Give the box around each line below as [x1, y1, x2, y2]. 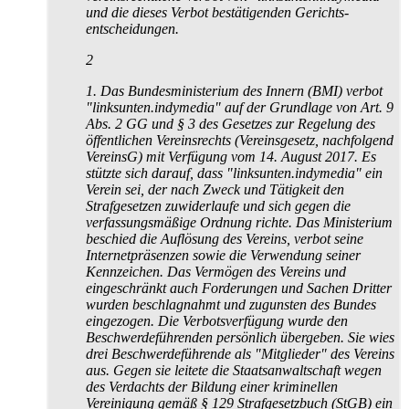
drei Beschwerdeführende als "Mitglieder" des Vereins [86, 346, 394, 362]
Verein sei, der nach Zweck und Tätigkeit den [86, 182, 344, 198]
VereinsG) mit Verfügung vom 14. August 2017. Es [86, 149, 376, 165]
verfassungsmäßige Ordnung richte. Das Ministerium [86, 215, 393, 231]
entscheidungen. [86, 21, 179, 37]
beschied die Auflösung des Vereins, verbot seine [86, 231, 363, 247]
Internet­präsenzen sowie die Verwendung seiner [86, 247, 361, 264]
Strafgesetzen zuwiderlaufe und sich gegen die [86, 198, 351, 215]
